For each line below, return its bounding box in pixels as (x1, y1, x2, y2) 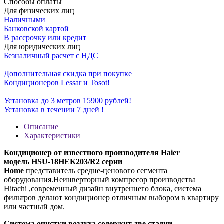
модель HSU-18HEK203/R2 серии (4, 157, 122, 166)
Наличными (4, 15, 45, 24)
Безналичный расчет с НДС (4, 51, 98, 60)
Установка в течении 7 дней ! (4, 105, 104, 114)
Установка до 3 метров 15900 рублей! (4, 96, 131, 105)
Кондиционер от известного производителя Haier (4, 148, 180, 157)
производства (147, 175, 196, 184)
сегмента (135, 166, 167, 175)
